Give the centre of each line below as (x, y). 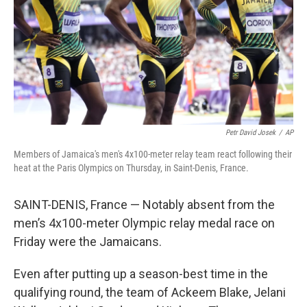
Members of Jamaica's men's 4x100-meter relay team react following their (153, 154)
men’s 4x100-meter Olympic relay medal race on (144, 223)
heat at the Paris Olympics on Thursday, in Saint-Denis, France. (131, 168)
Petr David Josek (250, 133)
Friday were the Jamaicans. (88, 242)
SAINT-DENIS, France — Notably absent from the (144, 205)
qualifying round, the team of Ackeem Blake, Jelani (150, 292)
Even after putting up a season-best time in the (141, 274)
